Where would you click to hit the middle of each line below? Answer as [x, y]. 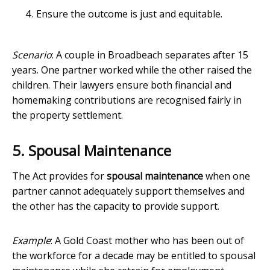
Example [31, 241]
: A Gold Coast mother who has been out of [147, 241]
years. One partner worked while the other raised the [132, 70]
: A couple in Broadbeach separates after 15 [150, 55]
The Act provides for [59, 176]
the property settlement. [67, 115]
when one [227, 176]
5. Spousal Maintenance [92, 151]
